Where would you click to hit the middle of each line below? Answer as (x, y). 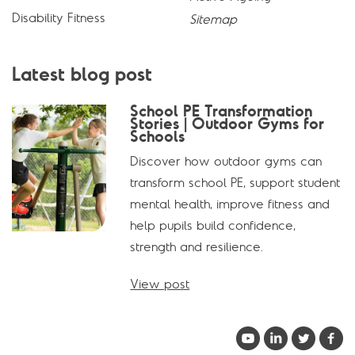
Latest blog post (82, 74)
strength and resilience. (197, 247)
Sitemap (213, 19)
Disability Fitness (59, 18)
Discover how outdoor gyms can (226, 161)
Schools (158, 136)
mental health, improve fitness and (230, 204)
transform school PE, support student (235, 183)
